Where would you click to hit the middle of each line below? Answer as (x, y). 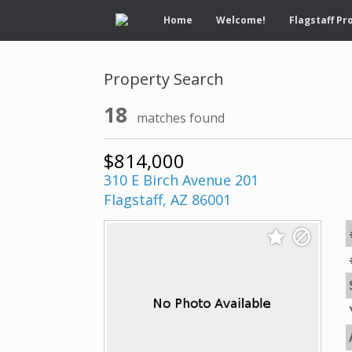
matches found (181, 118)
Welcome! (241, 20)
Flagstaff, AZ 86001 (167, 200)
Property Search (164, 79)
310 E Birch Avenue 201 (181, 180)
